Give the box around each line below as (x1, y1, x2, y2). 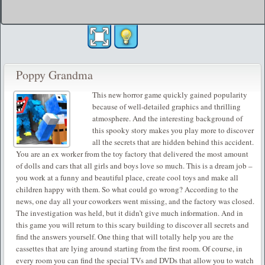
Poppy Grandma (16, 67, 93, 83)
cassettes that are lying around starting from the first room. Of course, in (16, 243, 243, 254)
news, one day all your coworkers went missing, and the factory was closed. (16, 196, 254, 207)
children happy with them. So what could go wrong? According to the (16, 184, 238, 195)
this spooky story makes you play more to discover (92, 125, 254, 136)
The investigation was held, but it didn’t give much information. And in (16, 208, 243, 219)
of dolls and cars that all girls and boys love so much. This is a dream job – (16, 160, 253, 172)
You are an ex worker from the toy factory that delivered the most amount (16, 148, 248, 160)
